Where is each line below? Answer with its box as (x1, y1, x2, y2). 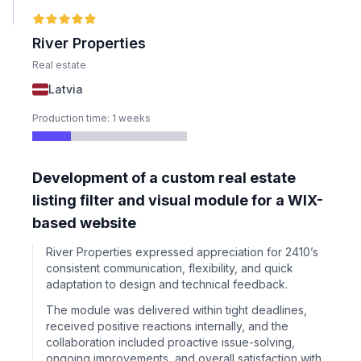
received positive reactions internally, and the (46, 319, 288, 333)
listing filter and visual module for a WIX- (32, 192, 323, 209)
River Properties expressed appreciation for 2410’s (46, 245, 318, 259)
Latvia (48, 82, 83, 96)
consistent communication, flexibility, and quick (46, 261, 293, 275)
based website (32, 214, 136, 231)
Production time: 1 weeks (32, 112, 151, 124)
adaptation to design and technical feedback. (46, 277, 288, 291)
